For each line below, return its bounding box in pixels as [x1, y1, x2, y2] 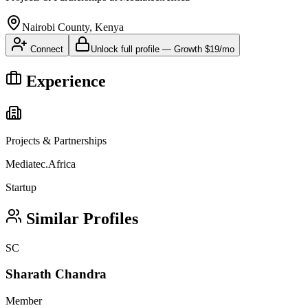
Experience [22, 71, 106, 90]
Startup [5, 181, 36, 193]
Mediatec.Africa [5, 157, 76, 170]
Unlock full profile [91, 43, 159, 54]
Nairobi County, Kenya [22, 21, 124, 33]
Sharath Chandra [5, 267, 107, 282]
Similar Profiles [22, 209, 138, 228]
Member [5, 294, 42, 307]
